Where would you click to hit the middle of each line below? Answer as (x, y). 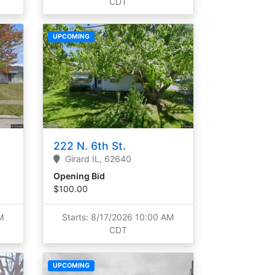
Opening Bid (79, 176)
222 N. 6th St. (90, 145)
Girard (77, 158)
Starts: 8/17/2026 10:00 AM (118, 217)
